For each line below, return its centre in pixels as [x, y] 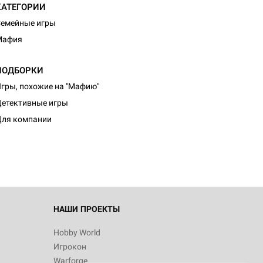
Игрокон [70, 247]
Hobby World [77, 232]
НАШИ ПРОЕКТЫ [87, 209]
